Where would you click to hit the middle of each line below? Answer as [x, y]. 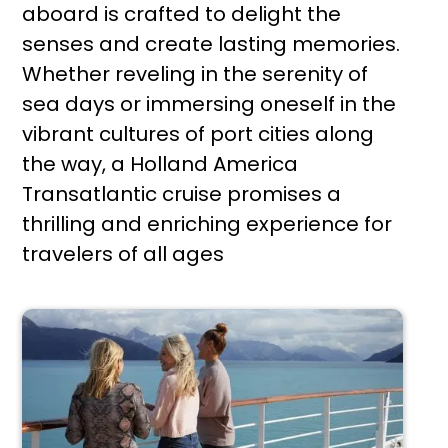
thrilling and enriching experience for [207, 224]
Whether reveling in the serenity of [195, 74]
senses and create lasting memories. [211, 44]
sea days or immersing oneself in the [209, 104]
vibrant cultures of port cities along [198, 134]
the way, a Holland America [160, 164]
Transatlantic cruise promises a [182, 194]
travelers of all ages [123, 254]
